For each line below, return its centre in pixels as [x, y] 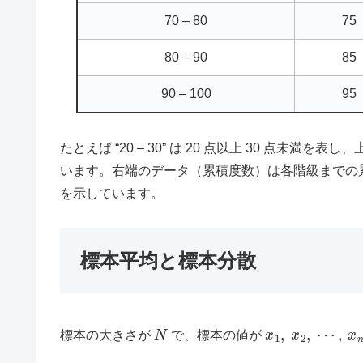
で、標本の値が [216, 335]
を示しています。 [112, 193]
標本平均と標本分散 [168, 260]
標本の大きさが [107, 335]
